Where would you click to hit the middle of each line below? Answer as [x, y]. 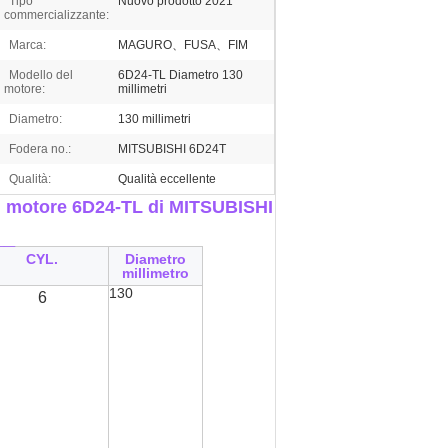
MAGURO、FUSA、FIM [183, 45]
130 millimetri [154, 119]
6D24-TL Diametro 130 [180, 75]
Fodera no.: [40, 149]
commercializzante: [56, 15]
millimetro [155, 273]
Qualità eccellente [167, 179]
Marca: [27, 45]
